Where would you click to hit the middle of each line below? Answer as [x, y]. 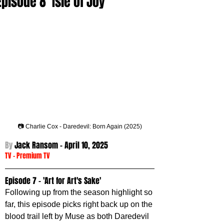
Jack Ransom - [39, 145]
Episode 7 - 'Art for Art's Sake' [53, 181]
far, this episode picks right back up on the [80, 204]
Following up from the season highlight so [80, 192]
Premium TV [33, 156]
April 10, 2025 [86, 145]
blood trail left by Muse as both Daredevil [78, 216]
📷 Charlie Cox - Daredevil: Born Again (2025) [80, 127]
